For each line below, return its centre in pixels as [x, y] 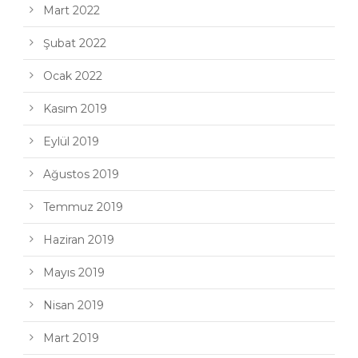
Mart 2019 [71, 338]
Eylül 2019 [71, 141]
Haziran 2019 [79, 239]
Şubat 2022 [75, 43]
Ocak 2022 [73, 76]
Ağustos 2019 [81, 174]
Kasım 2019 [75, 108]
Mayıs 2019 [74, 272]
